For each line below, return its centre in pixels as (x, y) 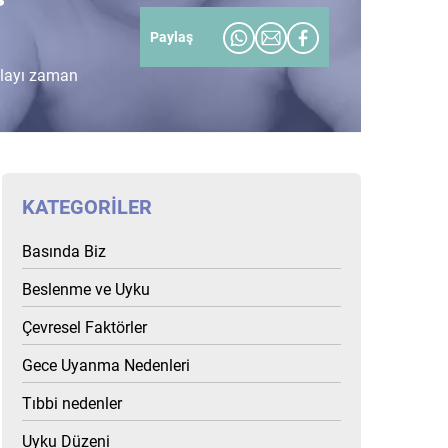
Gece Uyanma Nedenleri (106, 365)
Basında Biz (64, 251)
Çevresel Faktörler (85, 327)
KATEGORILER (87, 207)
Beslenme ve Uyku (86, 289)
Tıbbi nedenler (72, 403)
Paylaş (171, 36)
